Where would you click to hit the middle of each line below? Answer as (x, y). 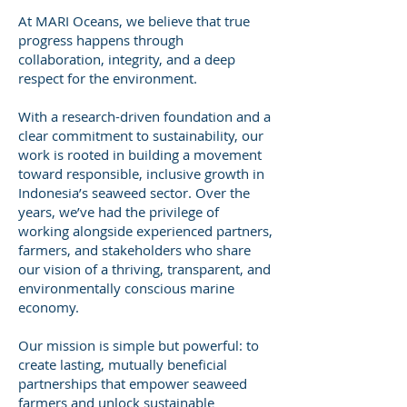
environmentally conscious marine (126, 288)
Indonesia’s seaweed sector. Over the (134, 193)
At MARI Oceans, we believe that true (134, 21)
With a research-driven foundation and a (144, 116)
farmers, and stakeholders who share (134, 250)
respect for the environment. (108, 78)
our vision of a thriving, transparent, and (144, 269)
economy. (49, 307)
